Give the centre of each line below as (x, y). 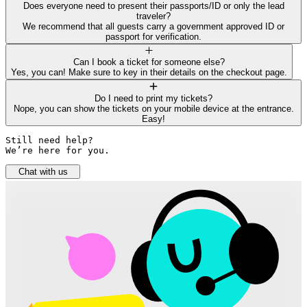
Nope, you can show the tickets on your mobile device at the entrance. (153, 108)
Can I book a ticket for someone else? (149, 62)
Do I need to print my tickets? (153, 98)
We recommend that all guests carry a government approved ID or (153, 26)
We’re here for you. (58, 150)
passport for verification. (153, 36)
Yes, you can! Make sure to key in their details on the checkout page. (149, 73)
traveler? (153, 16)
